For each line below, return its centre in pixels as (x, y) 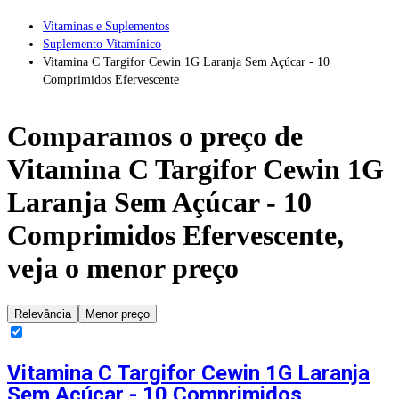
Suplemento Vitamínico (102, 44)
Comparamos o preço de (155, 137)
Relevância (43, 313)
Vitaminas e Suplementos (106, 26)
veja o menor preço (123, 269)
